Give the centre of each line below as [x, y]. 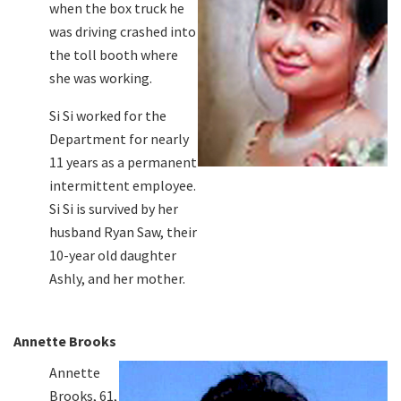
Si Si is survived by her [114, 208]
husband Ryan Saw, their [123, 231]
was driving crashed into [123, 31]
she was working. [101, 77]
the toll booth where [114, 54]
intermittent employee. [123, 185]
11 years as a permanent [123, 162]
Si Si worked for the [108, 115]
